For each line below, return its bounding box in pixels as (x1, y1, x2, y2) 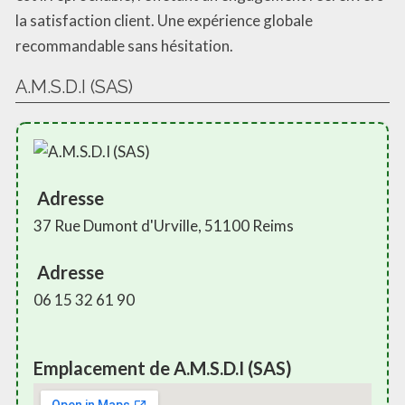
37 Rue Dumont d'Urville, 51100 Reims (33, 216, 294, 236)
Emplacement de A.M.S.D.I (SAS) (33, 357, 292, 380)
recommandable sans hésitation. (15, 36, 233, 56)
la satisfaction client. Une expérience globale (15, 11, 313, 31)
